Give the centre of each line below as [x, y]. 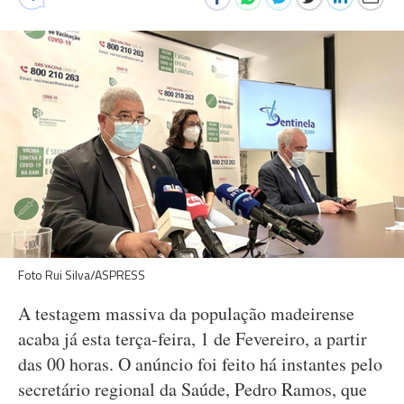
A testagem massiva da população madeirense [186, 313]
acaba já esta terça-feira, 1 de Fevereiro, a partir [193, 339]
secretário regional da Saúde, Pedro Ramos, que [193, 389]
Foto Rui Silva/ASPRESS [82, 275]
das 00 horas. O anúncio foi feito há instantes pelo [200, 364]
